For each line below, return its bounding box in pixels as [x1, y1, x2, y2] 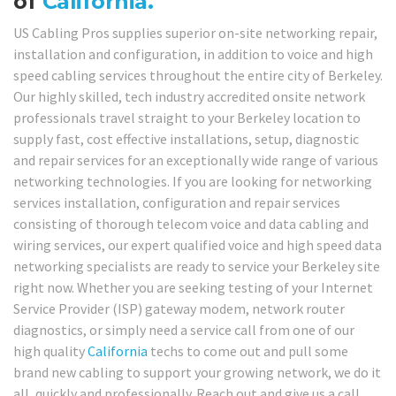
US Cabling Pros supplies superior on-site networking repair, [13, 24, 377, 42]
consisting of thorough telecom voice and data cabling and [13, 215, 369, 233]
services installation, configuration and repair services [13, 194, 340, 212]
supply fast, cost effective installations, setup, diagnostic [13, 130, 359, 148]
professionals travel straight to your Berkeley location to [13, 109, 361, 127]
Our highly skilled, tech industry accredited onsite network [13, 88, 365, 106]
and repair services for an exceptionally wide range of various [13, 151, 378, 170]
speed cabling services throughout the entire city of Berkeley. [13, 66, 383, 85]
